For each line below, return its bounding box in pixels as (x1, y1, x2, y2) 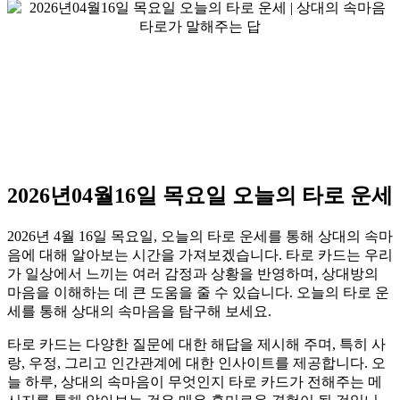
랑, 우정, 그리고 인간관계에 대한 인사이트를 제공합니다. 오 (7, 354, 386, 371)
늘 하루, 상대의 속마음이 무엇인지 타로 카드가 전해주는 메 (7, 373, 382, 389)
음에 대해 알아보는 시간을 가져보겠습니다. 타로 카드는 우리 (7, 246, 393, 262)
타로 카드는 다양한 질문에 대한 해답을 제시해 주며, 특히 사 (7, 336, 386, 352)
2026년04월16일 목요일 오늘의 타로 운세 (7, 183, 393, 207)
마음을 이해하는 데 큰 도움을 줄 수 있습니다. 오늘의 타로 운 (7, 284, 389, 300)
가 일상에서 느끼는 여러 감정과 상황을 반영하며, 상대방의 (7, 265, 379, 281)
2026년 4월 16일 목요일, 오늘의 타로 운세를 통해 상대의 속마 (7, 228, 393, 244)
